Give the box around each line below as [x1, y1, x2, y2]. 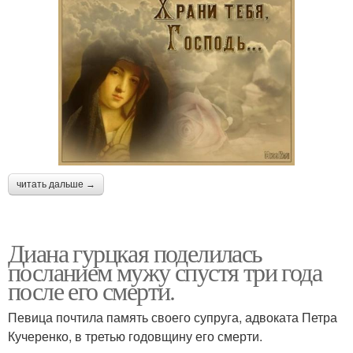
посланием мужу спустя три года [8, 254, 321, 288]
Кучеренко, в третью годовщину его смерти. [8, 326, 262, 345]
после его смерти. [8, 273, 175, 307]
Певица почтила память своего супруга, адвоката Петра [8, 307, 337, 326]
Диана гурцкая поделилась [8, 235, 262, 269]
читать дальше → [17, 178, 95, 190]
